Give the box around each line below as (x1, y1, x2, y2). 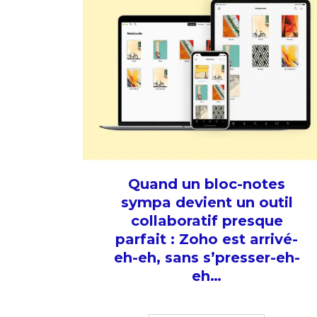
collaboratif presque (130, 212, 283, 229)
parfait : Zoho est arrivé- (115, 231, 298, 248)
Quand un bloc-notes (128, 175, 285, 192)
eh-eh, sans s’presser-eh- (113, 249, 300, 266)
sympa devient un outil (120, 194, 293, 211)
